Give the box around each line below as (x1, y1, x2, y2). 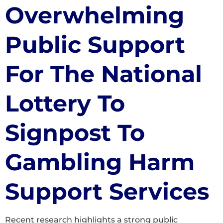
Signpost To (5, 118, 145, 147)
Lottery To (5, 89, 125, 117)
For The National (5, 59, 202, 88)
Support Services (5, 177, 209, 206)
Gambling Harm (5, 147, 195, 176)
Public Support (5, 30, 185, 59)
